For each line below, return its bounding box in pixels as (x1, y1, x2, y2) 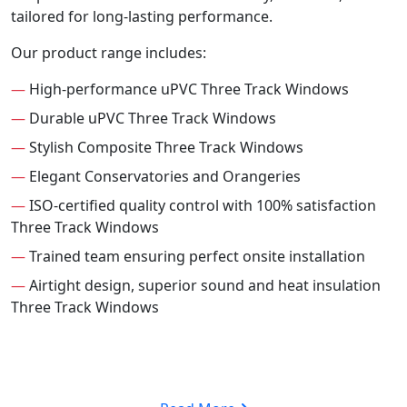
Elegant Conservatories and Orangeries (25, 166, 301, 187)
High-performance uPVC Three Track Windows (25, 79, 349, 100)
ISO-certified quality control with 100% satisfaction (25, 195, 376, 216)
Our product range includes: (11, 43, 206, 64)
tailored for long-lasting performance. (11, 6, 273, 27)
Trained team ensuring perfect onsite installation (25, 246, 365, 267)
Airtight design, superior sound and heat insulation (25, 275, 381, 296)
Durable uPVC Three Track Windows (25, 108, 276, 129)
